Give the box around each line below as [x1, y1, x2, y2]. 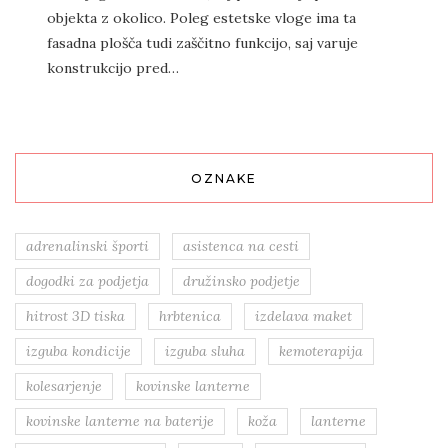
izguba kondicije [26, 341, 131, 360]
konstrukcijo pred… [47, 58, 179, 77]
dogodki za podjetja [26, 271, 149, 290]
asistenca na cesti [183, 236, 299, 255]
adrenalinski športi [26, 236, 149, 255]
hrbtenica [159, 306, 221, 325]
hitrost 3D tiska [26, 306, 125, 325]
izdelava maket [255, 306, 352, 325]
